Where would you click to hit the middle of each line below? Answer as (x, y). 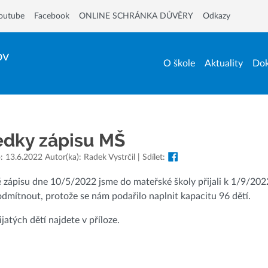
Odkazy (217, 16)
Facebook (52, 16)
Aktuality (224, 63)
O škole (179, 63)
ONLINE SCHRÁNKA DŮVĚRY (136, 16)
